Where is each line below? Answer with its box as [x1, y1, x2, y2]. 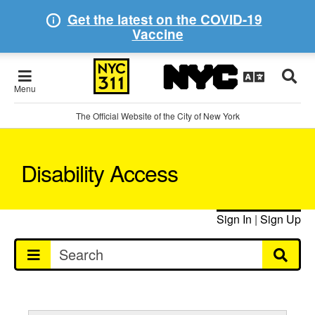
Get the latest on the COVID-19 [67, 10, 262, 29]
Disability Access [21, 156, 178, 188]
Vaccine [131, 25, 184, 44]
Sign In [217, 210, 252, 227]
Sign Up [260, 210, 301, 227]
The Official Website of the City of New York [75, 110, 240, 122]
